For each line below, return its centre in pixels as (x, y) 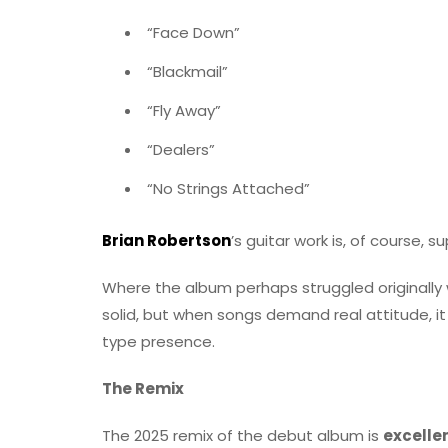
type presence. (158, 341)
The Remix (143, 388)
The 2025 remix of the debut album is (242, 435)
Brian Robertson (166, 240)
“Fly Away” (184, 110)
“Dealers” (181, 149)
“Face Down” (193, 32)
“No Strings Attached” (228, 188)
